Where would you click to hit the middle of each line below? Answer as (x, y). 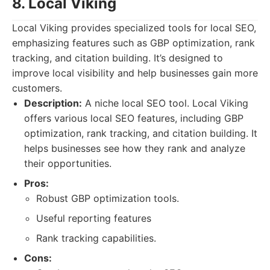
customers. (37, 88)
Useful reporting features (94, 218)
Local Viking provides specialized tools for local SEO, (134, 28)
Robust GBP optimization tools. (108, 198)
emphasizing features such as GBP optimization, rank (133, 43)
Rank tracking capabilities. (96, 238)
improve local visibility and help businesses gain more (135, 73)
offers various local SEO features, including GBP (134, 118)
